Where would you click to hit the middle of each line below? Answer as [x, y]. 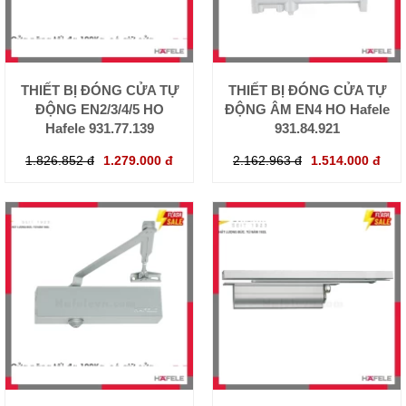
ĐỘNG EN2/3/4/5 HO [99, 109]
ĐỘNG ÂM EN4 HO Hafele [307, 109]
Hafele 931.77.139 [99, 128]
